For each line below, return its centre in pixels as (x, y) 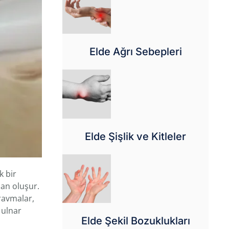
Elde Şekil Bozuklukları (135, 221)
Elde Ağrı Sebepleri (135, 52)
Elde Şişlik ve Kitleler (135, 136)
